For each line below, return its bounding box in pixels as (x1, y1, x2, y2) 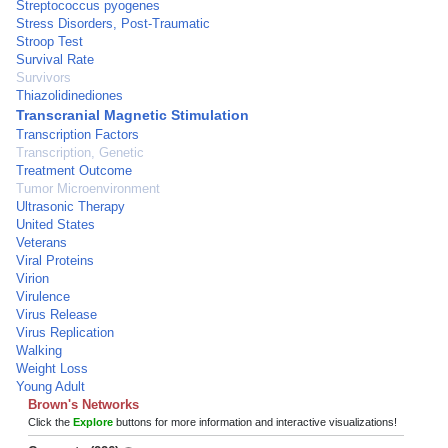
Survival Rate (16, 52, 94, 67)
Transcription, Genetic (16, 145, 144, 160)
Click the (28, 416, 73, 428)
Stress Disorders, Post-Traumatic (16, 16, 210, 31)
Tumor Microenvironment (16, 181, 160, 196)
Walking (16, 343, 62, 358)
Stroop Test (16, 34, 83, 49)
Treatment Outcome (16, 163, 132, 178)
